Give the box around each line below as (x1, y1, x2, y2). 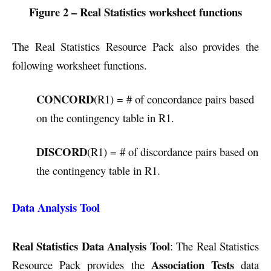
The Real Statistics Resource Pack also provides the (12, 38, 259, 54)
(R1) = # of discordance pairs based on (87, 143, 258, 159)
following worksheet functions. (12, 57, 147, 73)
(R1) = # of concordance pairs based (94, 91, 254, 106)
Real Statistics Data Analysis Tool (12, 238, 170, 255)
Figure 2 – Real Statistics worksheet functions (29, 4, 242, 21)
